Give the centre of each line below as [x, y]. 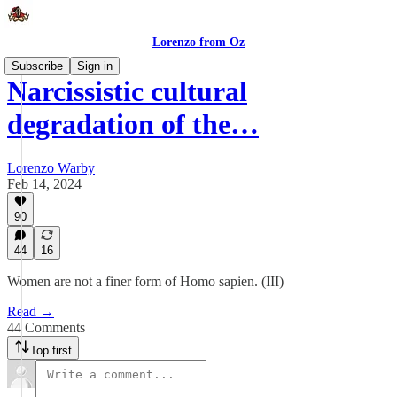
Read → [31, 311]
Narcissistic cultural [127, 92]
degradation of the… [133, 125]
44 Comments [46, 327]
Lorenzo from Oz [198, 42]
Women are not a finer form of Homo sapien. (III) [145, 281]
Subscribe [37, 66]
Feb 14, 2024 [44, 183]
